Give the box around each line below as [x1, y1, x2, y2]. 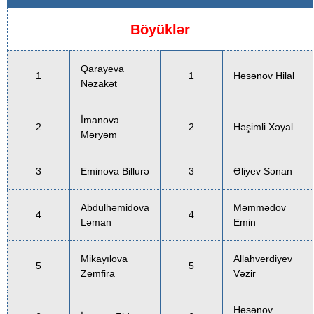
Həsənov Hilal [233, 69, 294, 81]
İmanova [81, 114, 119, 125]
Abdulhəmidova [81, 201, 149, 213]
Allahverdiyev [233, 252, 292, 264]
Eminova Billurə [81, 165, 149, 177]
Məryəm [81, 128, 117, 140]
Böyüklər [130, 21, 190, 37]
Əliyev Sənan [233, 165, 292, 177]
